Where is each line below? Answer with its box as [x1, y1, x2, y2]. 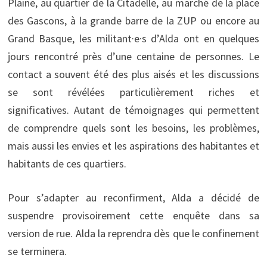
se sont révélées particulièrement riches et [7, 85, 260, 99]
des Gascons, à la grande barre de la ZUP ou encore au [7, 13, 260, 27]
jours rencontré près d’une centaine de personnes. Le [7, 49, 260, 63]
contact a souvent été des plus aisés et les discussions [7, 67, 260, 81]
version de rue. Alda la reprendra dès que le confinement [7, 226, 260, 240]
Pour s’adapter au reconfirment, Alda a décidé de [7, 190, 260, 204]
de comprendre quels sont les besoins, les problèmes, [7, 120, 260, 135]
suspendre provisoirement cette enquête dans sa [7, 208, 260, 222]
